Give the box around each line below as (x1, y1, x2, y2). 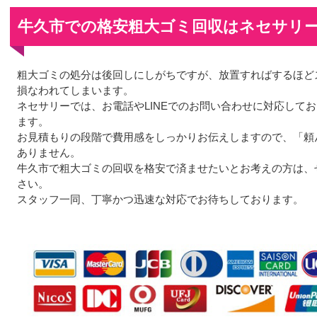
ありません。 (17, 146, 81, 158)
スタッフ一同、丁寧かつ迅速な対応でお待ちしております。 (17, 192, 304, 205)
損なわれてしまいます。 (17, 83, 134, 96)
